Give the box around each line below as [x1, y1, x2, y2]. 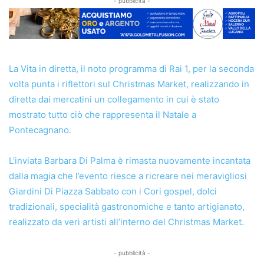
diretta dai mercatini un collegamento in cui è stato [9, 93, 219, 105]
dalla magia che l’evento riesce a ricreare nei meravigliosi [9, 170, 247, 181]
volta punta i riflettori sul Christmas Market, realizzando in [9, 78, 249, 90]
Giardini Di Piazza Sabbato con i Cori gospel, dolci [9, 185, 217, 197]
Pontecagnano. [9, 124, 71, 136]
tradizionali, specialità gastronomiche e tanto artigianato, [9, 200, 245, 212]
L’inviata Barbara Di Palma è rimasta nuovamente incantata [9, 154, 250, 166]
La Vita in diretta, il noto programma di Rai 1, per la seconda [9, 62, 254, 74]
